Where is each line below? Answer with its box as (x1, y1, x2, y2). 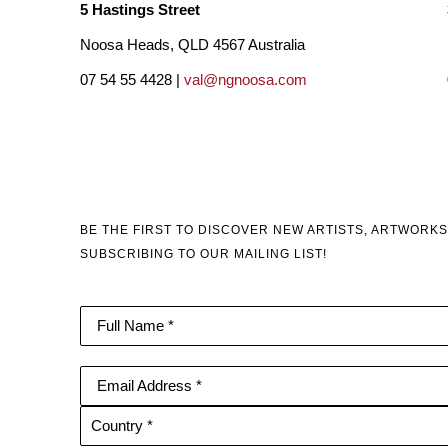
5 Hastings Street (80, 2, 200, 19)
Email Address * (97, 378, 202, 395)
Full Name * (97, 318, 174, 335)
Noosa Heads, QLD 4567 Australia (80, 37, 305, 54)
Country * (91, 418, 153, 435)
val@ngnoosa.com (184, 72, 307, 89)
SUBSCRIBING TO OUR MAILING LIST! (80, 247, 327, 262)
